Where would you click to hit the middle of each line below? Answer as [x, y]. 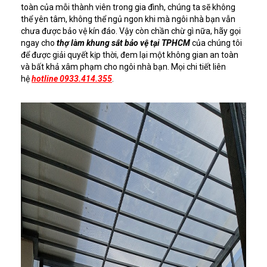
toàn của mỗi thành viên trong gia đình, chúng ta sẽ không [128, 7]
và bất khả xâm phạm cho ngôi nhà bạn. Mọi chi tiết [117, 66]
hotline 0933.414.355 [72, 78]
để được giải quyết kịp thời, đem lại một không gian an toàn [130, 55]
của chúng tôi [216, 43]
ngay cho [39, 43]
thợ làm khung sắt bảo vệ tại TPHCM [123, 43]
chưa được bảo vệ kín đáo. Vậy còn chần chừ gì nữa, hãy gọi [131, 31]
